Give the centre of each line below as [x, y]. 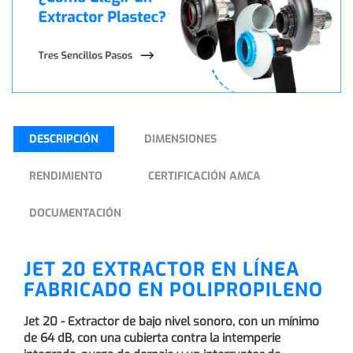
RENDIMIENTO [66, 176]
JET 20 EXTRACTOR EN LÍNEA [162, 270]
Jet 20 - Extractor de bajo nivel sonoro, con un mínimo [171, 322]
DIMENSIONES [180, 139]
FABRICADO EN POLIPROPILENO [173, 290]
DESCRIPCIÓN [64, 139]
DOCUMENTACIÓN [75, 214]
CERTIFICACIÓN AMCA [204, 176]
